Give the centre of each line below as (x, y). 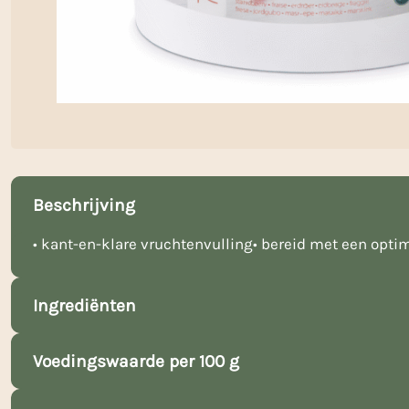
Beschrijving (84, 204)
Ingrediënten (84, 305)
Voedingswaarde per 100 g (136, 362)
